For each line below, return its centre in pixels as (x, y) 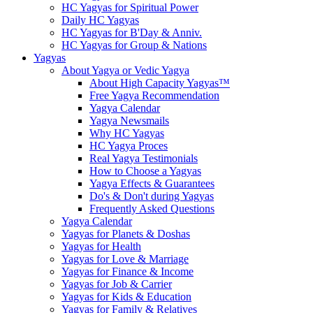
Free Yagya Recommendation (154, 95)
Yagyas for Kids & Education (126, 297)
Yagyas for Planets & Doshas (126, 234)
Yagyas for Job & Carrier (117, 284)
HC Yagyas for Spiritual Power (130, 7)
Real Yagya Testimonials (144, 158)
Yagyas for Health (101, 246)
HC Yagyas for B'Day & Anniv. (132, 32)
